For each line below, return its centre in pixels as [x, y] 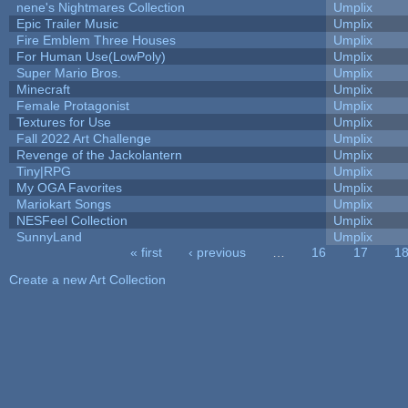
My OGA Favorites [69, 187]
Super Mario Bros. [68, 72]
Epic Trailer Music [67, 23]
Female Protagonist [72, 105]
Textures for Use [63, 122]
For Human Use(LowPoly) [91, 56]
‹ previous [218, 252]
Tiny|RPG [43, 171]
